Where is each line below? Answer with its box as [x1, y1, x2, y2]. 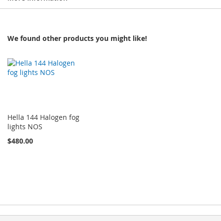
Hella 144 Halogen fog [7, 112, 79, 122]
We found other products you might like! [7, 34, 147, 43]
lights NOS [7, 121, 42, 131]
